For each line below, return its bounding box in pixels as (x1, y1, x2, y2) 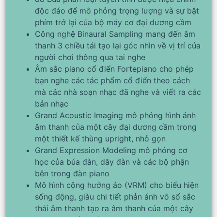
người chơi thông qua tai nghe (35, 52, 145, 62)
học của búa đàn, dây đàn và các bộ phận (35, 156, 189, 167)
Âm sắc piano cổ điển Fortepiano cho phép (35, 63, 194, 74)
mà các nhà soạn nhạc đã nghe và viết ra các (35, 87, 201, 97)
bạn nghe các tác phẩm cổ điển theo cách (35, 75, 190, 85)
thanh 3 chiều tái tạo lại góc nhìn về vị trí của (35, 40, 201, 50)
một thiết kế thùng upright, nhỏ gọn (35, 133, 166, 143)
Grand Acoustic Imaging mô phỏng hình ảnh (35, 110, 196, 120)
